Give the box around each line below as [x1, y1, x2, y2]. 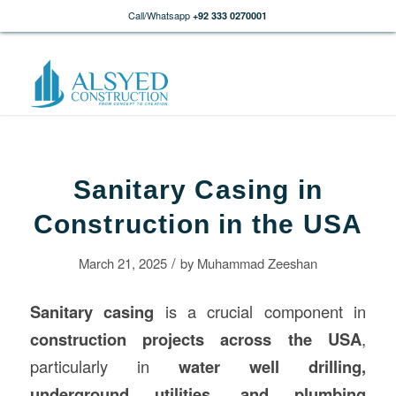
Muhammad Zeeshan [196, 254, 317, 272]
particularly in [29, 354, 179, 377]
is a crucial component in [154, 299, 367, 323]
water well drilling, [179, 354, 367, 378]
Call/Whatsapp [128, 8, 191, 22]
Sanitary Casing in [72, 175, 324, 204]
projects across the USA [142, 326, 362, 351]
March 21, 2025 [78, 254, 167, 272]
